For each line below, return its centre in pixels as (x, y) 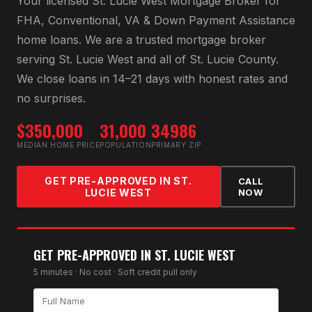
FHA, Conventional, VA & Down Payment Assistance (156, 20)
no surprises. (51, 98)
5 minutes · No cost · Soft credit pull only (115, 272)
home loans (48, 39)
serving (38, 59)
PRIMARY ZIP (176, 145)
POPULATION (126, 145)
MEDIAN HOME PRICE (58, 145)
